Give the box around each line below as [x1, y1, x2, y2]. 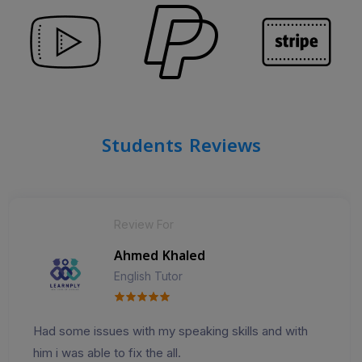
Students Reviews [101, 129, 261, 163]
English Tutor [114, 269, 183, 283]
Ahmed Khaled [114, 243, 205, 268]
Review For [114, 217, 174, 231]
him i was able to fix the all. [33, 345, 181, 360]
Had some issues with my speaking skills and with [33, 323, 308, 339]
